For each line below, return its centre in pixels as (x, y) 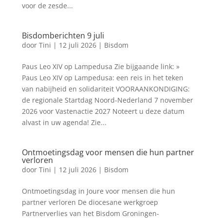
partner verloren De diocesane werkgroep (90, 202)
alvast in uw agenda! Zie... (64, 122)
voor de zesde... (47, 6)
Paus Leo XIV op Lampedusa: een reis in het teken (102, 78)
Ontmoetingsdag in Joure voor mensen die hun (98, 191)
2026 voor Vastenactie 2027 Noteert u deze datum (103, 111)
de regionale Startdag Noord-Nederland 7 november (107, 100)
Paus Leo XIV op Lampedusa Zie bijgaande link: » (100, 66)
